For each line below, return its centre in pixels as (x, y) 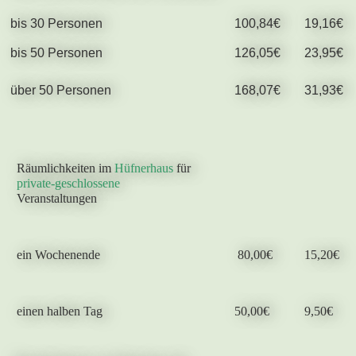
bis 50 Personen (56, 53)
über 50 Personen (60, 90)
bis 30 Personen (56, 23)
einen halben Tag (59, 311)
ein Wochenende (58, 255)
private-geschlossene (68, 183)
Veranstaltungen (56, 198)
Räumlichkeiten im (65, 168)
